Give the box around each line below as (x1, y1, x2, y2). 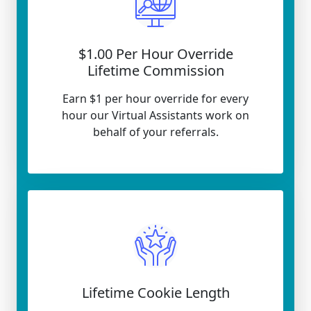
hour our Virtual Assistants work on (62, 108, 249, 123)
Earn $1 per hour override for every (62, 91, 249, 106)
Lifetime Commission (87, 61, 224, 80)
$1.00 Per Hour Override (78, 44, 233, 63)
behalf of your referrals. (92, 124, 219, 140)
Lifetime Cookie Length (81, 283, 230, 302)
